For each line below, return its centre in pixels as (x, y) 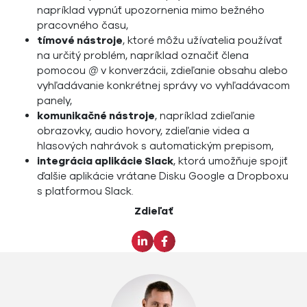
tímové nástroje (80, 40)
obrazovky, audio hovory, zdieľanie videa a (144, 131)
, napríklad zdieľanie (205, 116)
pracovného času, (83, 25)
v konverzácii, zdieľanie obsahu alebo (193, 71)
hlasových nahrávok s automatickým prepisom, (156, 146)
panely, (55, 101)
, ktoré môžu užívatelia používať (203, 40)
